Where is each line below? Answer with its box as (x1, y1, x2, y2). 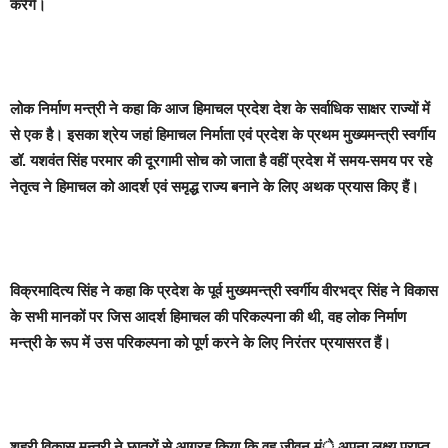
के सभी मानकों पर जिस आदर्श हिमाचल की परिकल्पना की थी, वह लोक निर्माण (10, 308, 406, 326)
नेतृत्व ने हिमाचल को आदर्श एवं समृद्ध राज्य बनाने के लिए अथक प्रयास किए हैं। (10, 178, 419, 196)
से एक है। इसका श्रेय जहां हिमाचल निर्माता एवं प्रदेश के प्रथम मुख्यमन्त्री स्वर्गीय (10, 126, 435, 144)
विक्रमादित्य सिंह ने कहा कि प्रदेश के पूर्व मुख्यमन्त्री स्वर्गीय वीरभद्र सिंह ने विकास (10, 282, 438, 300)
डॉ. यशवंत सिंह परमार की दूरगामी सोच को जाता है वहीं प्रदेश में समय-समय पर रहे (10, 152, 432, 170)
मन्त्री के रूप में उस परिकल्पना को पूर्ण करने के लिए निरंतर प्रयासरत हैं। (10, 334, 391, 352)
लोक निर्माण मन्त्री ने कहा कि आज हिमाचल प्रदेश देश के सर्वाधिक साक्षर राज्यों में (10, 100, 430, 118)
